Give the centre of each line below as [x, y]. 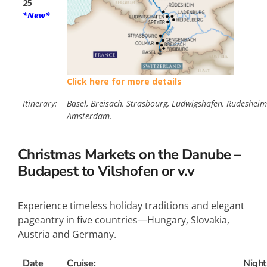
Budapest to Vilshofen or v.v [106, 171]
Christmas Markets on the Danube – [130, 155]
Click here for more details [124, 82]
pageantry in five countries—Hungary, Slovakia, [124, 220]
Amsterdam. [89, 116]
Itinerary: [40, 104]
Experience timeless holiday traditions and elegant [131, 206]
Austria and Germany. [67, 235]
